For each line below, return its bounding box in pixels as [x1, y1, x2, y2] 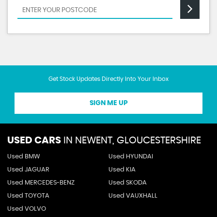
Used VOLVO [7, 205, 46, 212]
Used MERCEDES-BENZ [7, 179, 75, 186]
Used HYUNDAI [108, 153, 153, 160]
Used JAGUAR [7, 166, 49, 173]
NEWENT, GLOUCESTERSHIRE [73, 135, 201, 145]
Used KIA [108, 166, 136, 173]
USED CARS [7, 135, 61, 145]
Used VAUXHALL [108, 192, 157, 199]
